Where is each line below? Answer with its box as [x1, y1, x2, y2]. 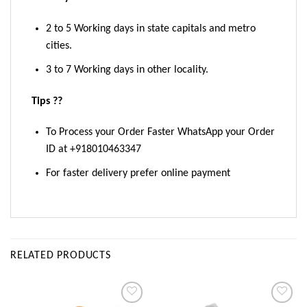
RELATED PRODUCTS [10, 249, 111, 261]
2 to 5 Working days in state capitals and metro [45, 23, 256, 35]
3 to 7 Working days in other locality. [45, 64, 208, 75]
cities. [45, 40, 72, 52]
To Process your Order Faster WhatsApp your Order [45, 127, 275, 138]
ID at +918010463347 [45, 144, 141, 156]
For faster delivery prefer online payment [45, 168, 230, 180]
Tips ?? [32, 95, 62, 107]
